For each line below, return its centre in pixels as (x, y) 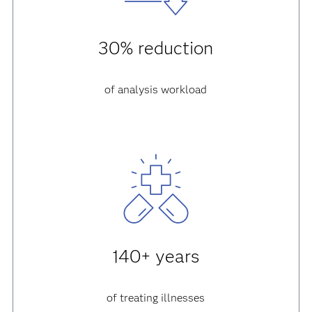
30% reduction (156, 48)
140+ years (156, 256)
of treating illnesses (156, 298)
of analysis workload (156, 89)
